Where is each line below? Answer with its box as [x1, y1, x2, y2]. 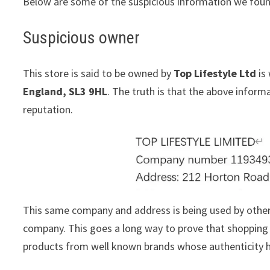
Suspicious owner [23, 27, 140, 48]
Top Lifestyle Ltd [174, 66, 257, 80]
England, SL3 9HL [23, 84, 108, 98]
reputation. [23, 102, 74, 116]
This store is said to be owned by [23, 66, 174, 80]
